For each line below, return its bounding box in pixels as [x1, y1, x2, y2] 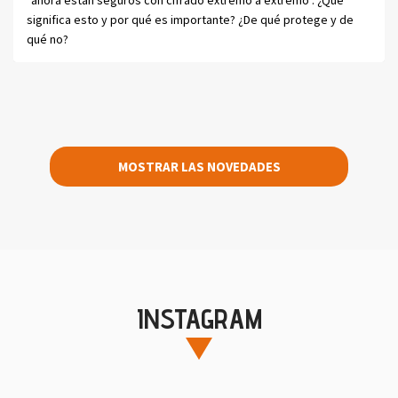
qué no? [27, 30, 68, 47]
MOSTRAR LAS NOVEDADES [117, 157, 281, 175]
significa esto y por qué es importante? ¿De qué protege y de [27, 11, 354, 28]
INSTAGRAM [136, 301, 262, 335]
